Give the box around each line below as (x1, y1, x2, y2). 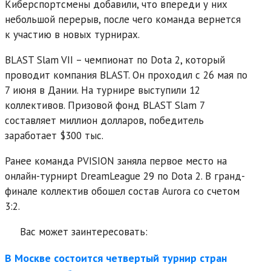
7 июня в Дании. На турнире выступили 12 (5, 83, 200, 97)
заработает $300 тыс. (5, 128, 103, 142)
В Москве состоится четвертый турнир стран (5, 250, 227, 265)
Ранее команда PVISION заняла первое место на (5, 154, 227, 168)
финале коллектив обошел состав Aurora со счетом (5, 184, 240, 198)
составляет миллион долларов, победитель (5, 113, 204, 127)
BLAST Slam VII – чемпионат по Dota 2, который (5, 53, 225, 67)
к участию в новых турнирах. (5, 27, 142, 41)
